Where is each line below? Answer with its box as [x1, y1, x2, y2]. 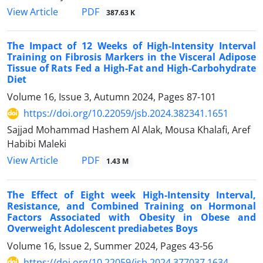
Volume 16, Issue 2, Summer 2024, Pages [7, 239, 189, 252]
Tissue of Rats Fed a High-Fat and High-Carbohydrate [7, 62, 256, 75]
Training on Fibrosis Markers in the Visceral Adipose [7, 50, 256, 64]
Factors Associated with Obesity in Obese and [7, 210, 256, 224]
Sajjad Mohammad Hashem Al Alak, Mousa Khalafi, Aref [7, 123, 250, 137]
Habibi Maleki [7, 137, 66, 151]
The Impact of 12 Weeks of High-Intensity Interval [7, 39, 256, 53]
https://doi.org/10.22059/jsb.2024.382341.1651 [23, 107, 228, 120]
